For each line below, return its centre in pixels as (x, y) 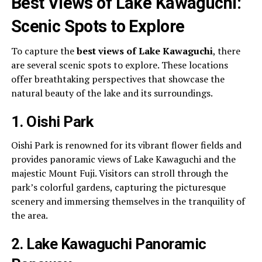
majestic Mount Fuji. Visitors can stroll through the (119, 173)
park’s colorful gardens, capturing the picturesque (118, 187)
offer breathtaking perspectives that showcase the (118, 79)
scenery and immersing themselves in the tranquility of (128, 201)
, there (226, 51)
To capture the (44, 51)
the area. (29, 216)
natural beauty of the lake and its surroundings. (112, 93)
